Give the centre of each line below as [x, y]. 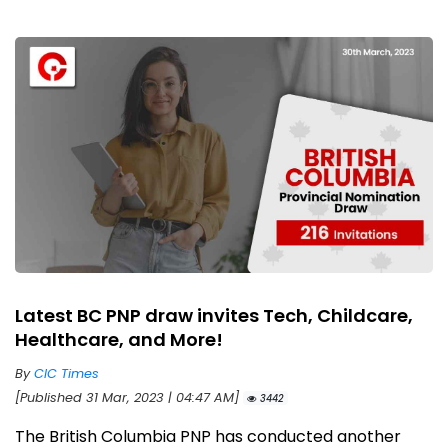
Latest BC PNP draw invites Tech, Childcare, [214, 315]
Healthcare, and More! [119, 339]
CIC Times [66, 373]
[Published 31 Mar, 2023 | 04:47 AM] [129, 397]
